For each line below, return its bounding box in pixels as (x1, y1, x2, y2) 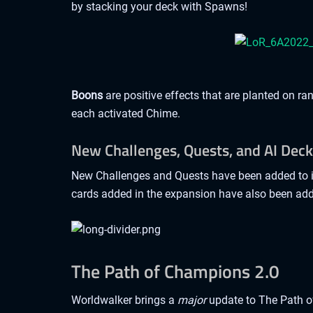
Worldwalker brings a (71, 293, 177, 307)
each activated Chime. (71, 107, 180, 121)
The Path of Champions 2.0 (71, 258, 279, 286)
